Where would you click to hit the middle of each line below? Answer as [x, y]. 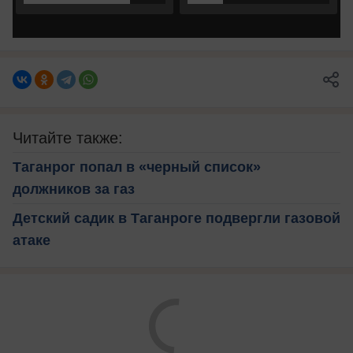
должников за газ [74, 189]
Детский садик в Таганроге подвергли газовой [176, 218]
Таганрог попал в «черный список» [137, 167]
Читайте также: [68, 137]
